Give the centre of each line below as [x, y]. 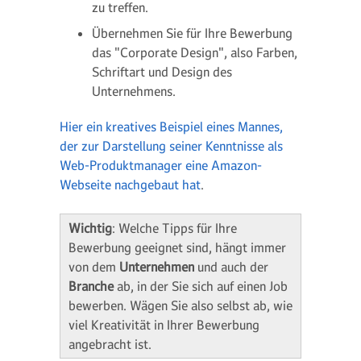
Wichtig [90, 228]
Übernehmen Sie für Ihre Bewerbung [192, 33]
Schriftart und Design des [162, 72]
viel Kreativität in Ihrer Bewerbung [164, 325]
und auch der [233, 267]
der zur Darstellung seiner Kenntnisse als [171, 146]
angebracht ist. [110, 344]
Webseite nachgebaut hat [130, 185]
